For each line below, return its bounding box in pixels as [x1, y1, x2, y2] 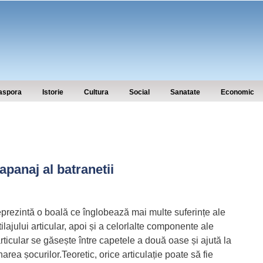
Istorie [42, 88, 63, 96]
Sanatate [170, 88, 200, 96]
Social [129, 88, 150, 96]
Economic [221, 88, 254, 96]
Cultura [84, 88, 109, 96]
